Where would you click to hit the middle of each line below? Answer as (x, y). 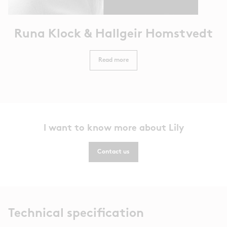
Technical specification (76, 214)
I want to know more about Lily (113, 129)
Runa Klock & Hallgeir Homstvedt (113, 35)
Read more (113, 61)
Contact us (113, 152)
